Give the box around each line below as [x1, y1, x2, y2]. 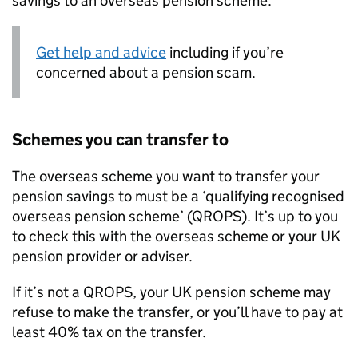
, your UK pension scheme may [133, 283, 331, 302]
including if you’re [166, 43, 284, 62]
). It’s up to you [241, 207, 338, 226]
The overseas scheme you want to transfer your [12, 167, 320, 186]
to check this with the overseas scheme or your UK [12, 227, 340, 246]
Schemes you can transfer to [12, 129, 229, 151]
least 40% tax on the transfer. [12, 323, 206, 342]
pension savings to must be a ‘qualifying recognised [12, 187, 344, 206]
